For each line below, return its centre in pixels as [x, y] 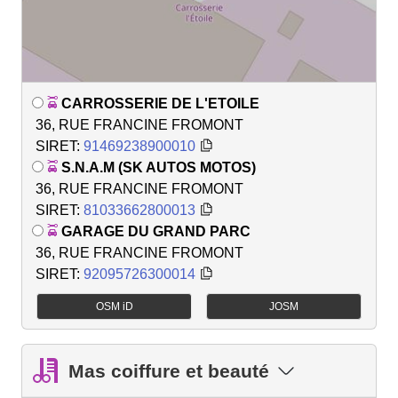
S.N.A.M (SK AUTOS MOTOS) [159, 167]
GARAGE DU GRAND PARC [156, 231]
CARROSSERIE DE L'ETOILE [160, 103]
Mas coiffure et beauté [169, 370]
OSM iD [114, 307]
